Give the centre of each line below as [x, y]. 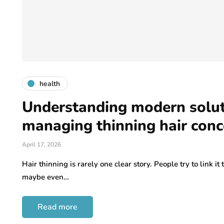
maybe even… [45, 177]
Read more [57, 207]
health [50, 83]
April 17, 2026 [41, 145]
